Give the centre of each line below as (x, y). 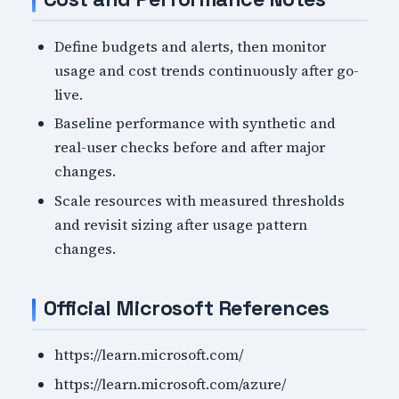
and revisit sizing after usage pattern (181, 224)
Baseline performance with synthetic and (195, 123)
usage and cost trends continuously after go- (207, 70)
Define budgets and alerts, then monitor (191, 46)
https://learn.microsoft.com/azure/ (171, 383)
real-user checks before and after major (190, 147)
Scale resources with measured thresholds (200, 200)
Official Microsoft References (186, 308)
